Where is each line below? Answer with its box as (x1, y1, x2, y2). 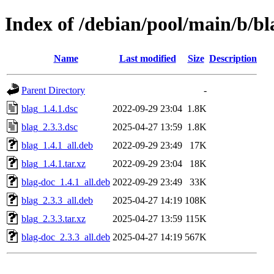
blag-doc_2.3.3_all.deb (21, 231, 110, 242)
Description (209, 53, 257, 64)
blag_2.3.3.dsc (21, 121, 78, 132)
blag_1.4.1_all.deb (21, 139, 93, 150)
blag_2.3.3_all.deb (21, 194, 93, 206)
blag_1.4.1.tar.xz (21, 158, 86, 169)
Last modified (119, 53, 176, 64)
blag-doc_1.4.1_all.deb (21, 176, 110, 187)
